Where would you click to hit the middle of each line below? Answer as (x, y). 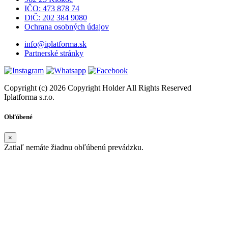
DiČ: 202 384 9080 (56, 18)
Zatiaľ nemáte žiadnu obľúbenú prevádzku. (74, 148)
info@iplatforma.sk (55, 44)
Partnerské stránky (54, 53)
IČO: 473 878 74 (52, 9)
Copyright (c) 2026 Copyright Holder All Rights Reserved (98, 88)
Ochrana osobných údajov (67, 27)
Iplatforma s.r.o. (29, 97)
